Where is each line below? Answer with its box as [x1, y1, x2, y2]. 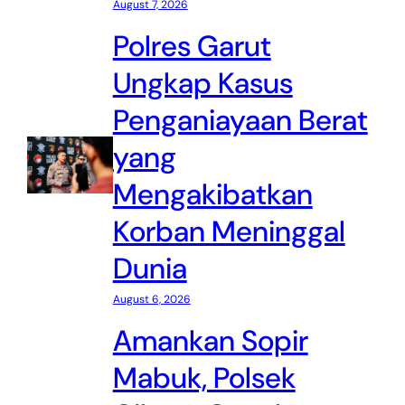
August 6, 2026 [112, 292, 191, 307]
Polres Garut [112, 27, 271, 66]
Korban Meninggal [112, 212, 345, 251]
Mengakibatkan [112, 175, 313, 214]
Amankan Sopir [112, 322, 308, 361]
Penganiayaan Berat [112, 101, 368, 140]
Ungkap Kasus [112, 64, 293, 103]
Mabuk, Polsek [112, 359, 296, 398]
